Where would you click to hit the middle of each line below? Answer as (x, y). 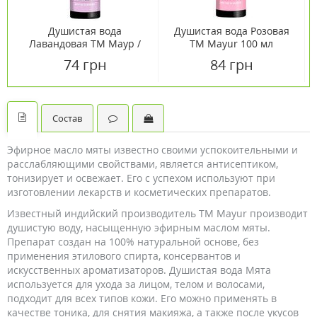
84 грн (231, 65)
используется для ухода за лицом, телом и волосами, (136, 284)
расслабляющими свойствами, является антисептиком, (143, 164)
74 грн (85, 65)
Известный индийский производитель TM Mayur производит (157, 213)
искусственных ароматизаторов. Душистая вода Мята (139, 270)
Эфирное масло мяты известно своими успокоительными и (152, 150)
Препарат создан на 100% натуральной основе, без (133, 242)
